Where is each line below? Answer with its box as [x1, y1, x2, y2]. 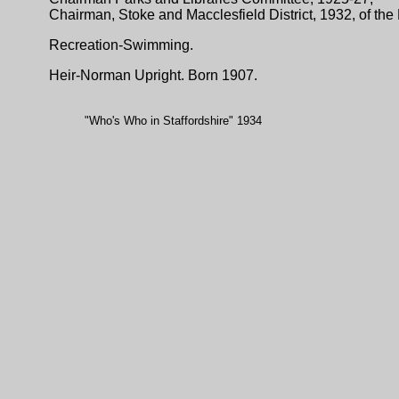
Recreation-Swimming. [49, 37, 193, 53]
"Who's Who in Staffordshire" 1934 [85, 114, 262, 127]
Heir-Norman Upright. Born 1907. [49, 68, 257, 83]
